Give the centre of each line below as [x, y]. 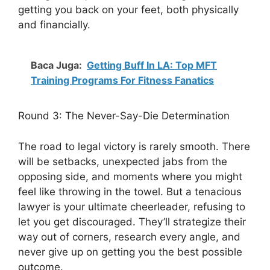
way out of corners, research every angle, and [129, 237]
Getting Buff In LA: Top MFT [152, 65]
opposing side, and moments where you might [130, 176]
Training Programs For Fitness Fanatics [122, 80]
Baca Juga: [56, 65]
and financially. [54, 24]
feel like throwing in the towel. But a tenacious [130, 191]
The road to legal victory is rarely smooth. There [134, 146]
